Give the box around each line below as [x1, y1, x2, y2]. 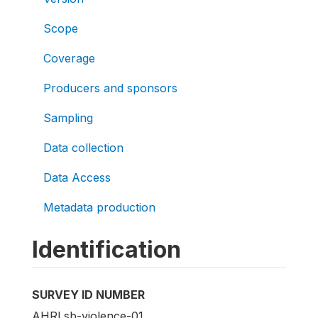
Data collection [43, 140, 124, 155]
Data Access [43, 170, 111, 185]
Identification [32, 235, 181, 263]
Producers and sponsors [43, 80, 177, 95]
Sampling [43, 110, 93, 125]
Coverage [43, 50, 95, 65]
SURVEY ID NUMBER [32, 287, 145, 302]
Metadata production [43, 199, 155, 214]
